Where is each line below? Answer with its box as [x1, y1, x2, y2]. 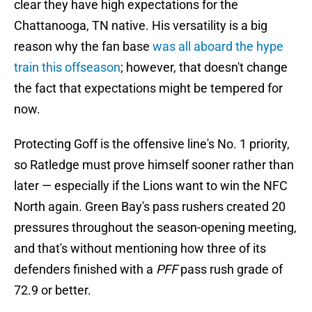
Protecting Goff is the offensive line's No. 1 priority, [14, 136, 290, 152]
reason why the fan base [14, 39, 153, 54]
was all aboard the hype [153, 39, 283, 54]
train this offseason [14, 60, 120, 75]
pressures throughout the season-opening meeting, [14, 220, 297, 235]
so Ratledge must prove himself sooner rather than [14, 157, 294, 173]
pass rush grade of [178, 262, 283, 277]
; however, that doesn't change [120, 60, 288, 75]
